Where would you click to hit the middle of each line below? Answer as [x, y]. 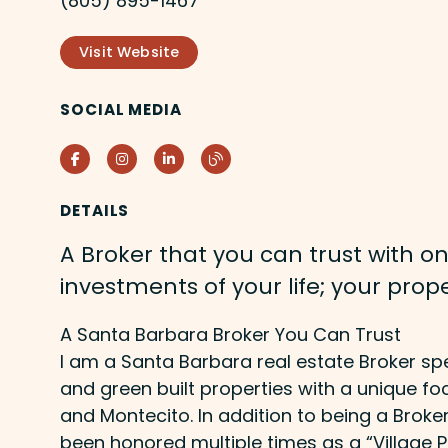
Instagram [163, 157]
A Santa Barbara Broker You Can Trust [230, 334]
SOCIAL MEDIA [121, 109]
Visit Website [129, 51]
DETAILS [95, 210]
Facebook [112, 157]
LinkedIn [201, 157]
